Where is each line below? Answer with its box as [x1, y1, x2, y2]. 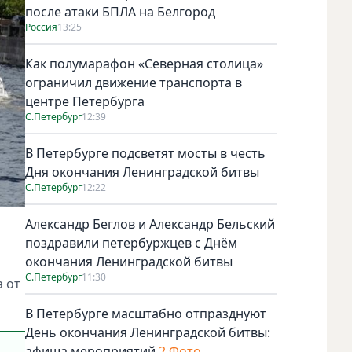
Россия [25, 20, 57, 34]
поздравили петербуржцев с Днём [25, 233, 237, 251]
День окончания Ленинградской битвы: [25, 323, 270, 341]
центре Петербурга [25, 92, 145, 110]
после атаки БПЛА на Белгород [25, 2, 215, 20]
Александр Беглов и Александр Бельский [25, 214, 275, 233]
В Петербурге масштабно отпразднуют [25, 304, 266, 322]
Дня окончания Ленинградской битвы [25, 163, 259, 181]
